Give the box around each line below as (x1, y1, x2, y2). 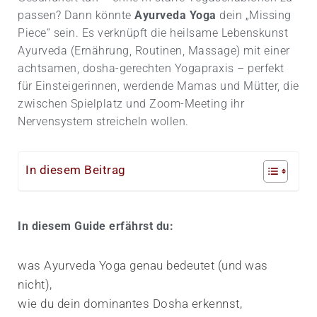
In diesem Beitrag (25, 162, 126, 177)
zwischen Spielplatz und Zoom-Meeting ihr (18, 96, 244, 110)
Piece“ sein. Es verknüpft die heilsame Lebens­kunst (18, 25, 288, 40)
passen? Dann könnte (18, 8, 134, 22)
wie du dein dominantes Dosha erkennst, (18, 296, 242, 311)
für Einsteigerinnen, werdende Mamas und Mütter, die (18, 79, 299, 93)
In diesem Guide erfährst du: (18, 219, 173, 233)
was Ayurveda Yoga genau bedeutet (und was (18, 258, 268, 272)
